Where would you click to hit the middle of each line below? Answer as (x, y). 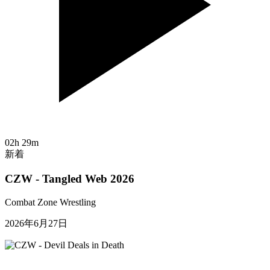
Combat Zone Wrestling (50, 202)
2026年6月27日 (36, 223)
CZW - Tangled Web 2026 (70, 178)
